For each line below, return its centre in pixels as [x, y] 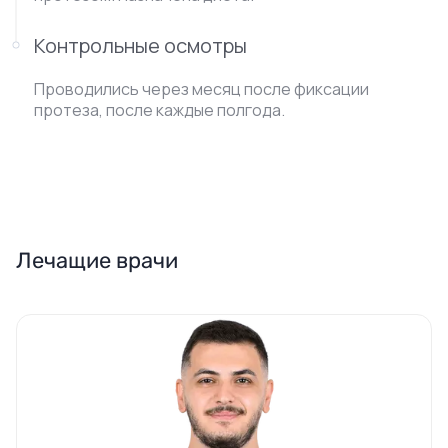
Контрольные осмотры [140, 45]
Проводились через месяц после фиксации [201, 89]
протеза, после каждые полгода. [159, 110]
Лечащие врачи [97, 260]
